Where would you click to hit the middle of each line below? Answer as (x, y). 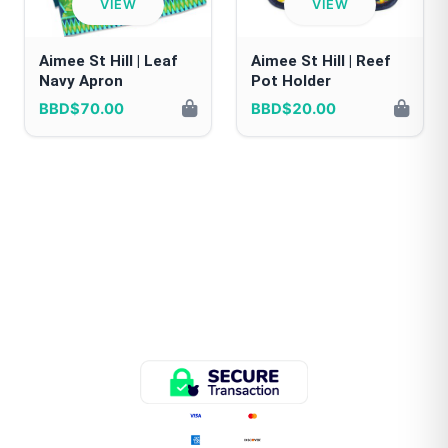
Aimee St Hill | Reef (320, 61)
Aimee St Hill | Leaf (108, 61)
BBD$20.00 (293, 109)
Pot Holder (291, 81)
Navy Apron (81, 81)
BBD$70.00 (81, 109)
